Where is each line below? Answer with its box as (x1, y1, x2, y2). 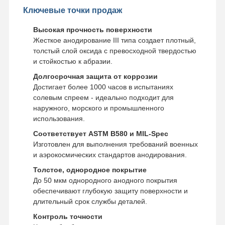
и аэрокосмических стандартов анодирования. (33, 150, 187, 159)
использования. (33, 114, 85, 123)
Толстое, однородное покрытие (33, 165, 147, 174)
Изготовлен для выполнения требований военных (33, 140, 198, 148)
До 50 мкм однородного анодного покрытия (33, 176, 177, 184)
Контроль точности (33, 212, 102, 220)
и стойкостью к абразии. (33, 57, 113, 65)
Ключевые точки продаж (23, 6, 122, 15)
